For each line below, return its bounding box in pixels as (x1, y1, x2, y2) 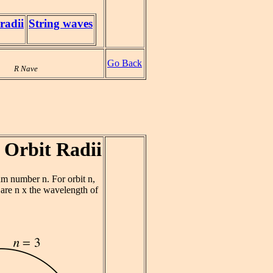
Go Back (107, 58, 142, 68)
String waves (29, 17, 93, 30)
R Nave (14, 64, 38, 73)
